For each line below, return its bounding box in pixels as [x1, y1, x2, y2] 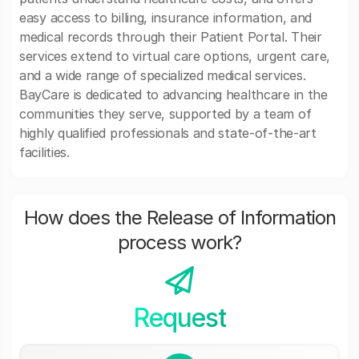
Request [132, 302, 226, 333]
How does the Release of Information [23, 206, 336, 229]
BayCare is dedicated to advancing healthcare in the [19, 87, 328, 103]
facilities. [19, 144, 70, 160]
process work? [118, 231, 241, 254]
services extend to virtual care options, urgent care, [19, 48, 331, 64]
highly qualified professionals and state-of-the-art [19, 125, 317, 141]
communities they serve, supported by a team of [19, 106, 312, 122]
